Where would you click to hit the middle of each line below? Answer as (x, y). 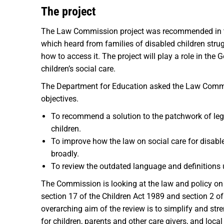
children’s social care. (78, 69)
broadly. (65, 154)
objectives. (60, 99)
